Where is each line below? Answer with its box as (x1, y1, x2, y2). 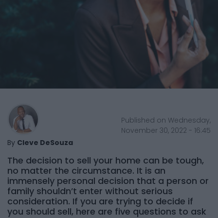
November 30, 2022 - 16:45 (121, 126, 211, 136)
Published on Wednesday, (121, 115, 211, 126)
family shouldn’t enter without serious (7, 185, 173, 198)
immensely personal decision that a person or (7, 175, 209, 187)
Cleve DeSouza (17, 138, 73, 148)
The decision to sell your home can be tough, (7, 154, 204, 167)
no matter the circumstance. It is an (7, 164, 165, 177)
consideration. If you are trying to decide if (7, 195, 193, 208)
